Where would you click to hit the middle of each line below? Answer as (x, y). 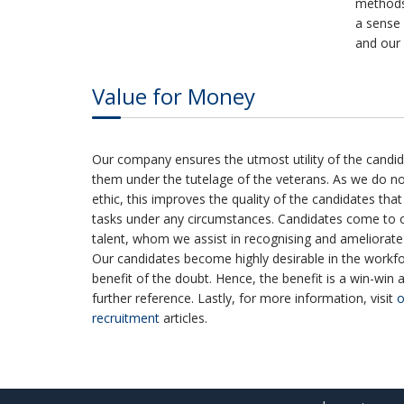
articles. (184, 318)
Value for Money (174, 96)
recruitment (126, 318)
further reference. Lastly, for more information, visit (244, 298)
